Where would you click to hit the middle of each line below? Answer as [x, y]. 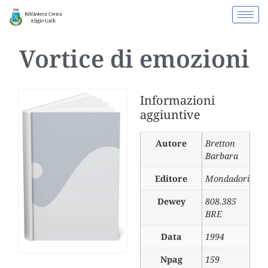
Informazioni [177, 100]
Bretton [220, 144]
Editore [171, 179]
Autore [171, 144]
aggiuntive [170, 115]
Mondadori [227, 179]
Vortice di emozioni [134, 59]
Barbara [222, 156]
